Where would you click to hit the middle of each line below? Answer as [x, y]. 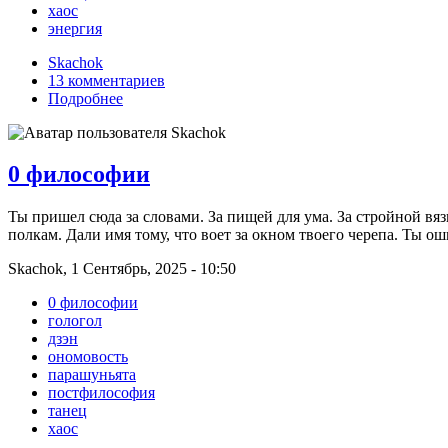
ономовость [88, 357]
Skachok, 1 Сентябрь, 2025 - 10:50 [122, 269]
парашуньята [92, 375]
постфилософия [101, 393]
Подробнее [85, 98]
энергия [75, 28]
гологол [75, 321]
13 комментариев [106, 80]
